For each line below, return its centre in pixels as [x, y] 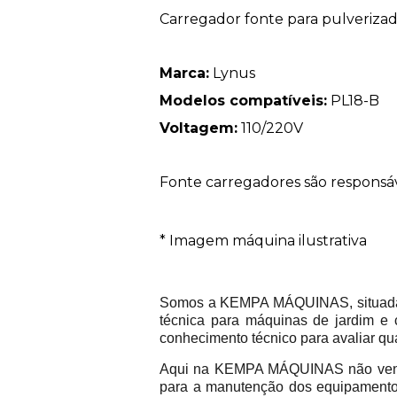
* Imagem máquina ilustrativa [263, 240]
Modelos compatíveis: [243, 100]
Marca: [184, 74]
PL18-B [353, 100]
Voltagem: [198, 128]
